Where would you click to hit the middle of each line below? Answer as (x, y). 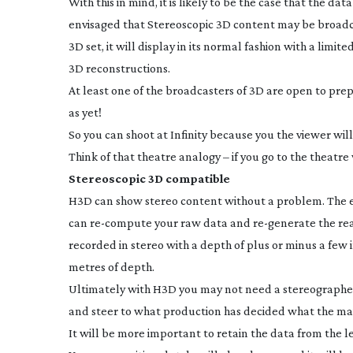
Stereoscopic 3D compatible (149, 178)
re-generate (284, 223)
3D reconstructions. (119, 68)
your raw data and (203, 223)
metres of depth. (111, 267)
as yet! (85, 112)
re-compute (121, 223)
